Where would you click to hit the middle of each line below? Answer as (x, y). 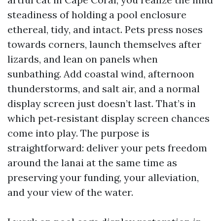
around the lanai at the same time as (92, 163)
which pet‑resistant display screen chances (109, 118)
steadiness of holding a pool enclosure (97, 15)
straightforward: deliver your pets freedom (107, 148)
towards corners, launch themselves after (104, 44)
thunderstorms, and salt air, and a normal (104, 89)
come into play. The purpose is (78, 133)
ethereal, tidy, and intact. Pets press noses (105, 29)
